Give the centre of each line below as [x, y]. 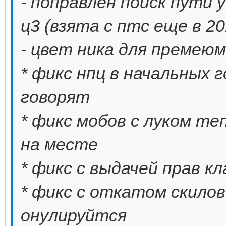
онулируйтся [74, 215]
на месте [59, 144]
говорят [55, 97]
